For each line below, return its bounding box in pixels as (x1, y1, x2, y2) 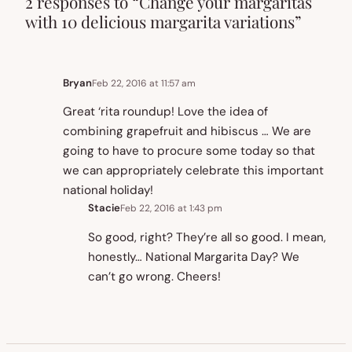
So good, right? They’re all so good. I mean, (88, 229, 326, 245)
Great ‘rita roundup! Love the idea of (63, 104, 268, 120)
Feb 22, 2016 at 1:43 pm (120, 201, 222, 214)
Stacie (88, 201, 120, 215)
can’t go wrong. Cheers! (88, 268, 221, 284)
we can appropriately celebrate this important (63, 163, 324, 179)
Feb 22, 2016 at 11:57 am (92, 76, 196, 90)
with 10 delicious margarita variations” (25, 10, 302, 33)
